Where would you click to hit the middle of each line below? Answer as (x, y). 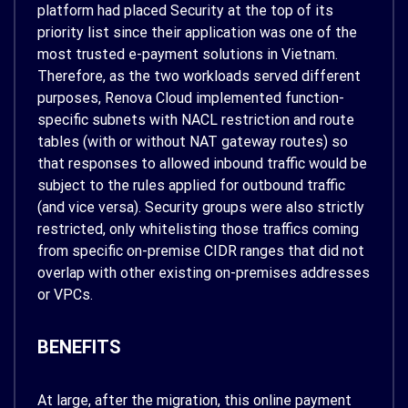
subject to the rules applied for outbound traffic (191, 186)
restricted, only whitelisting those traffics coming (198, 229)
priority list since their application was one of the (197, 33)
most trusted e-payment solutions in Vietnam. (188, 55)
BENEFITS (79, 347)
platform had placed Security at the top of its (185, 11)
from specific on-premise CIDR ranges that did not (201, 251)
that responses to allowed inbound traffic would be (202, 164)
